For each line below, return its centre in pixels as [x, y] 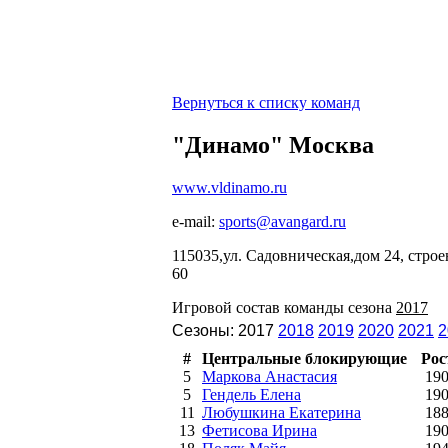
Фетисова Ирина [259, 430]
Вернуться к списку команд [266, 102]
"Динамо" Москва [273, 144]
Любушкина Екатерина [281, 412]
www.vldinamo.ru [229, 187]
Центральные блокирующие [304, 358]
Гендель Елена [251, 394]
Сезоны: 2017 [225, 330]
